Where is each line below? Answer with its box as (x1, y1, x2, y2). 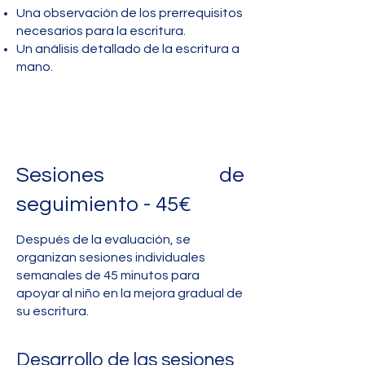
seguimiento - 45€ (16, 194, 191, 215)
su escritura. (16, 305, 89, 318)
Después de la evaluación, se (16, 233, 191, 246)
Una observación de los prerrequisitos (16, 7, 243, 20)
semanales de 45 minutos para (16, 269, 200, 282)
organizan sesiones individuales (16, 251, 205, 264)
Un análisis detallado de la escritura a (16, 42, 240, 55)
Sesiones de (16, 165, 244, 186)
